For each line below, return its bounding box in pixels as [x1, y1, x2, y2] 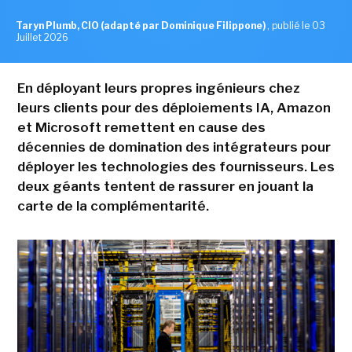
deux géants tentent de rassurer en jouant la [16, 178, 313, 195]
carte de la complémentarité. [16, 198, 209, 214]
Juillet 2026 [16, 31, 68, 44]
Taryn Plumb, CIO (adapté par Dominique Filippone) [16, 20, 267, 32]
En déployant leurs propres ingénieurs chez [16, 80, 300, 97]
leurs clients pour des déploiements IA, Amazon [16, 100, 331, 116]
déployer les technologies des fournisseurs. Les [16, 159, 335, 175]
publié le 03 [272, 20, 325, 32]
